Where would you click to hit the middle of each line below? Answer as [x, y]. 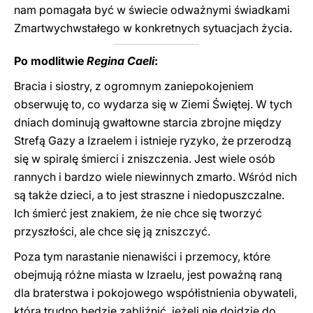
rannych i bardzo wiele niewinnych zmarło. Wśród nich [155, 177]
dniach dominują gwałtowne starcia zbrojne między [148, 122]
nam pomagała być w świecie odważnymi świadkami [152, 10]
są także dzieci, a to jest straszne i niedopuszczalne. [149, 195]
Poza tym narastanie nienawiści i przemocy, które [142, 256]
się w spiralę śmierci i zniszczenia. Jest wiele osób [145, 159]
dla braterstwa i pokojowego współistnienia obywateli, [155, 293]
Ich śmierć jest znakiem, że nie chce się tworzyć [138, 213]
